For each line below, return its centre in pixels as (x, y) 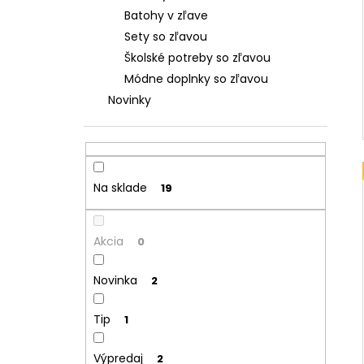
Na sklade (120, 188)
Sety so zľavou (166, 37)
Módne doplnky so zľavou (196, 79)
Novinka (115, 280)
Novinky (130, 100)
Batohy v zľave (166, 15)
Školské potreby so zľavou (197, 58)
